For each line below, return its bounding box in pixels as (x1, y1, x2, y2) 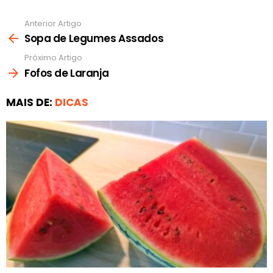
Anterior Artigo (24, 17, 82, 29)
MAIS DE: (6, 94, 55, 110)
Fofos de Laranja (24, 65, 109, 80)
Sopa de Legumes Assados (24, 31, 164, 46)
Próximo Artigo (24, 52, 82, 64)
